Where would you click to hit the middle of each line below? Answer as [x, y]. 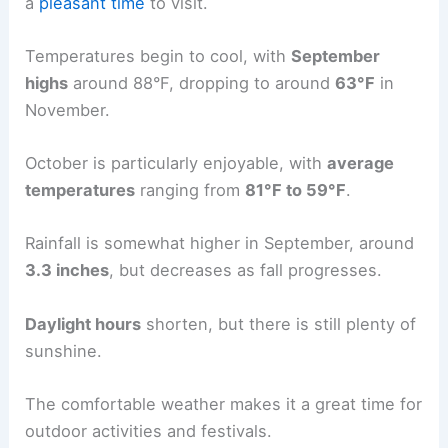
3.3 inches [67, 270]
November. [68, 109]
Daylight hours [83, 323]
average [361, 163]
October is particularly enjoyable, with [176, 163]
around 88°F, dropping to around [202, 82]
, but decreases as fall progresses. [246, 270]
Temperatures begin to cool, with [158, 55]
